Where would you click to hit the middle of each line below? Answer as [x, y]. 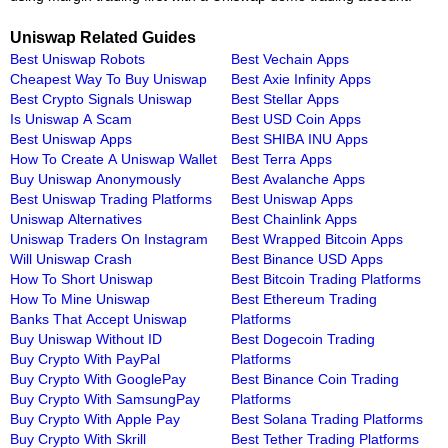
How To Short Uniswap [81, 278]
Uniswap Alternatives [76, 218]
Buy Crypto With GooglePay [98, 378]
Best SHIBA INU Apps [299, 138]
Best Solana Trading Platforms [327, 418]
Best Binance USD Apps [307, 258]
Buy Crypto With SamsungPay [105, 398]
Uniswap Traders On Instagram [109, 238]
